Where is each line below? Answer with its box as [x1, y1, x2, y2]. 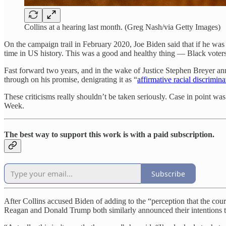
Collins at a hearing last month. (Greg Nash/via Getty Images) [24, 22, 220, 31]
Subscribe [151, 168, 185, 179]
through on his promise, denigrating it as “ [4, 75, 137, 84]
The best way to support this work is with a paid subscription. [4, 130, 214, 139]
